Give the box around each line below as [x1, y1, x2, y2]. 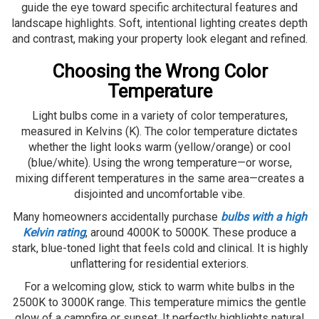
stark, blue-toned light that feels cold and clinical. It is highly [11, 241, 308, 255]
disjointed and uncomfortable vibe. [74, 187, 245, 201]
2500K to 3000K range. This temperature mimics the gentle [13, 295, 306, 309]
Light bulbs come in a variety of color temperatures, [31, 108, 288, 122]
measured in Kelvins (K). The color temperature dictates [21, 124, 298, 138]
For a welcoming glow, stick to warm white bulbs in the [24, 279, 295, 293]
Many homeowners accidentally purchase [12, 209, 221, 224]
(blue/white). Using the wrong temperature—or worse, [27, 155, 292, 169]
